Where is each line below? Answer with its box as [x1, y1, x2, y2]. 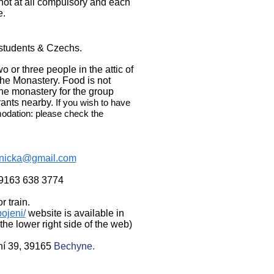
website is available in [25, 208, 124, 219]
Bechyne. [53, 241, 95, 252]
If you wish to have [55, 97, 130, 108]
